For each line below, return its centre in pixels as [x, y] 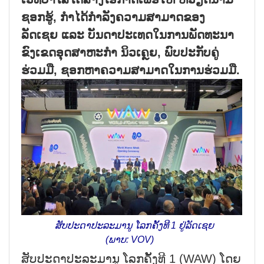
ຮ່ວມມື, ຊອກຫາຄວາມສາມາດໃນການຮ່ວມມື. [131, 70]
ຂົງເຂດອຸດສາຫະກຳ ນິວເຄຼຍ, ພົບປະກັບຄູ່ [120, 52]
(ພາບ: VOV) [132, 239]
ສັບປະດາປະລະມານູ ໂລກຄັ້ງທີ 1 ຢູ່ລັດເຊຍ [132, 225]
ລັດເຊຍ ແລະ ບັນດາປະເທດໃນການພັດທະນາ [128, 34]
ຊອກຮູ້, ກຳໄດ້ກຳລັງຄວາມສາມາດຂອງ [113, 17]
